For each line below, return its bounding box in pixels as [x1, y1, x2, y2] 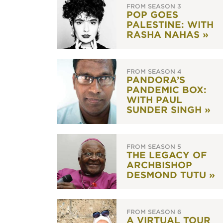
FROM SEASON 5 [126, 143, 181, 150]
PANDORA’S [126, 75, 185, 85]
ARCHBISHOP [126, 160, 192, 170]
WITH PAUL [126, 95, 182, 105]
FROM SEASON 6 [126, 208, 181, 216]
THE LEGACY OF [126, 150, 207, 160]
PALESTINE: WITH [126, 19, 214, 30]
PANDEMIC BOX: [126, 85, 207, 95]
